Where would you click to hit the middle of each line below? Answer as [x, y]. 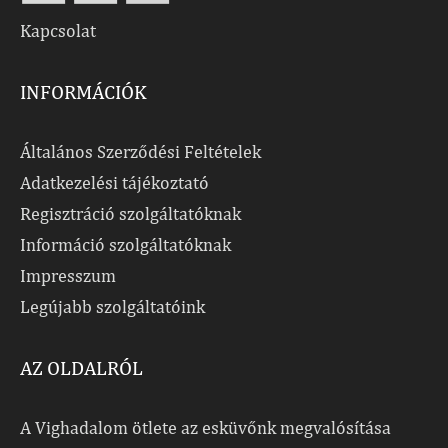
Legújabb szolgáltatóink [112, 307]
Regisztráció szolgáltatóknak [130, 214]
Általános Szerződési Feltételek [140, 152]
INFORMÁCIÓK [83, 92]
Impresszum [68, 276]
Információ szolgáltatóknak [125, 245]
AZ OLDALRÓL [81, 368]
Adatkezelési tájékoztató [114, 183]
